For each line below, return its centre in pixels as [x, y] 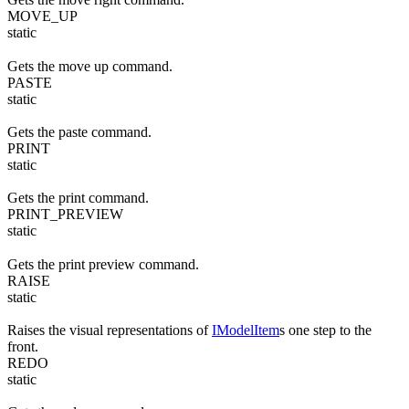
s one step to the [325, 330]
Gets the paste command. [79, 132]
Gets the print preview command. [103, 264]
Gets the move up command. [90, 66]
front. [23, 347]
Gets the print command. [78, 198]
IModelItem [246, 330]
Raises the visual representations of [110, 330]
